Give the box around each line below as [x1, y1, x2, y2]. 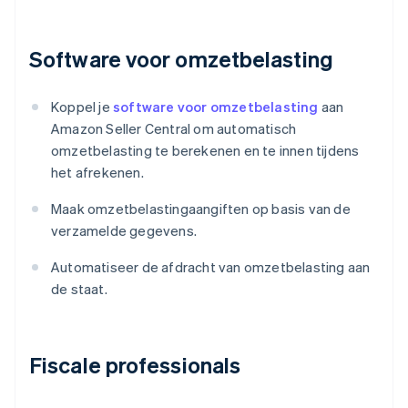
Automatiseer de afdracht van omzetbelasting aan [51, 258, 371, 277]
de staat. [51, 280, 107, 299]
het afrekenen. [51, 163, 144, 182]
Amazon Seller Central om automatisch [51, 119, 297, 138]
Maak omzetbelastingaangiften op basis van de [51, 199, 351, 219]
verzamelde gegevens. [51, 221, 197, 240]
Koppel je [51, 97, 113, 117]
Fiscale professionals [29, 351, 241, 380]
